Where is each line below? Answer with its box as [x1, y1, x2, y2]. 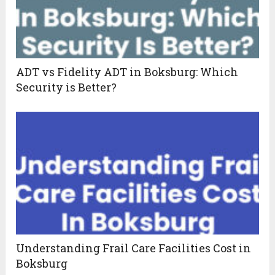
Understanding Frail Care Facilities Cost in [16, 240, 252, 255]
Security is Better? [16, 79, 117, 95]
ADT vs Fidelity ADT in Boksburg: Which [16, 64, 239, 79]
